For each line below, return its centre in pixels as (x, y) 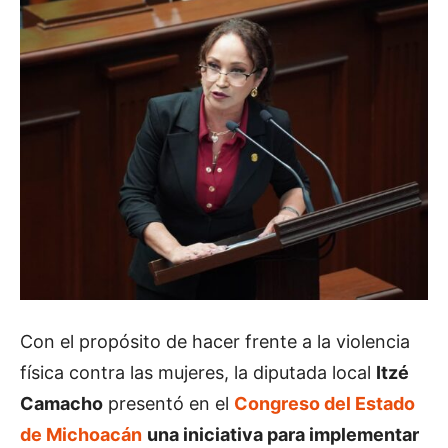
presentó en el (168, 403)
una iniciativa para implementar (283, 434)
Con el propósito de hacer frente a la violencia (215, 341)
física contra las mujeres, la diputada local (198, 372)
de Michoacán (81, 434)
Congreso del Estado (324, 403)
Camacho (61, 403)
